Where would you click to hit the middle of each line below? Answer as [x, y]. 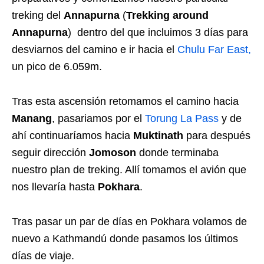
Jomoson [113, 153]
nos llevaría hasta [55, 187]
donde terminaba [177, 153]
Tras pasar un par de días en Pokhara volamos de [129, 222]
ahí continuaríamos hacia [72, 136]
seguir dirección [50, 153]
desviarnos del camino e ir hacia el [95, 50]
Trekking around [167, 16]
